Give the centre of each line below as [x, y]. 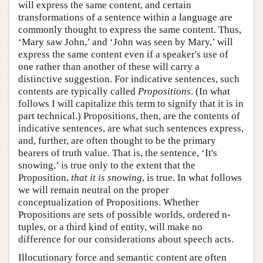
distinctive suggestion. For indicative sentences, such [129, 79]
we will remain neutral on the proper [94, 190]
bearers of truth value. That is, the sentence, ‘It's [118, 153]
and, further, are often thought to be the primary [117, 140]
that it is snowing [107, 177]
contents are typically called [78, 91]
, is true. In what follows [192, 177]
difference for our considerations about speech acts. [126, 239]
